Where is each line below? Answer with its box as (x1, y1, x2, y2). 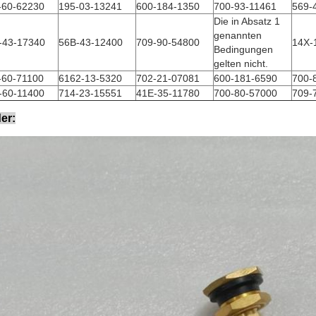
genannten (214, 30, 262, 41)
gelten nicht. (214, 58, 268, 69)
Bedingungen (214, 44, 273, 55)
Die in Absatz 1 (214, 16, 280, 27)
